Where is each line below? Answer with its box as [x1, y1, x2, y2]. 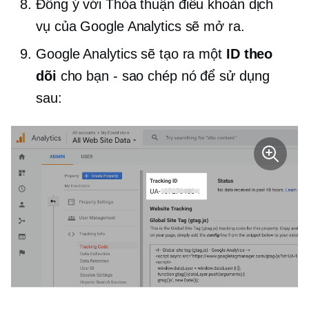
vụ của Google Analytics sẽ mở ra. [36, 18, 245, 34]
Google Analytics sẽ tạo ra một [36, 46, 226, 61]
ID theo [226, 46, 273, 61]
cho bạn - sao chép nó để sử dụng [56, 68, 270, 83]
